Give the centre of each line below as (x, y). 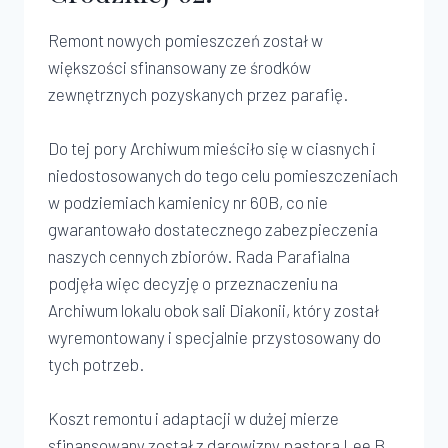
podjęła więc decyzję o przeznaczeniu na (193, 283)
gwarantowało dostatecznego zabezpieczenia (213, 229)
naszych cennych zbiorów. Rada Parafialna (199, 256)
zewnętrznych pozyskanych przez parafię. (198, 94)
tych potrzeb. (96, 364)
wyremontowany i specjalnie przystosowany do (214, 337)
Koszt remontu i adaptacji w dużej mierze (193, 418)
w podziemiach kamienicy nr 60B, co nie (188, 202)
